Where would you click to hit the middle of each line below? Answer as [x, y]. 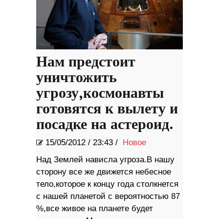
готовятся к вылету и [107, 109]
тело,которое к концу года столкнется [107, 184]
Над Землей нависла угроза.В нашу [105, 160]
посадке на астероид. [105, 125]
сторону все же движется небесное [104, 172]
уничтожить [77, 78]
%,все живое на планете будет [95, 209]
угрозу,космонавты [100, 94]
